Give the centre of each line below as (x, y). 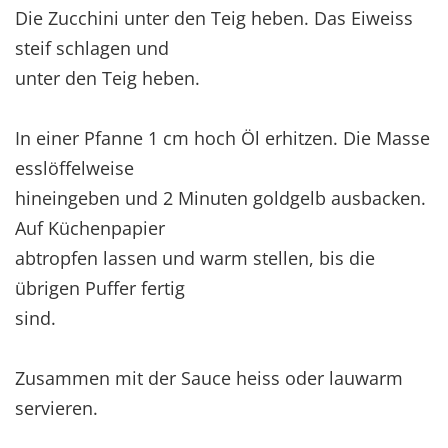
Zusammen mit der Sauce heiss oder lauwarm (209, 377)
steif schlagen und (92, 47)
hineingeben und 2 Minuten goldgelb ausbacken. (220, 197)
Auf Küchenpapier (90, 227)
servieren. (56, 407)
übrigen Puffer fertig (100, 287)
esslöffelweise (74, 167)
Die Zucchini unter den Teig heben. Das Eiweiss (214, 17)
